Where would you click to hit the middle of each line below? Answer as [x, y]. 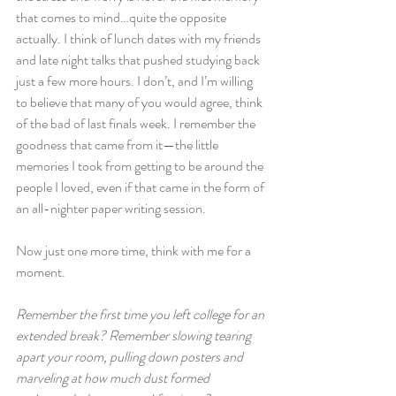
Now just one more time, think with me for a [135, 251]
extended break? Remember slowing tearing [135, 335]
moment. [41, 272]
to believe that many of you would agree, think [141, 102]
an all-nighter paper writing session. [111, 208]
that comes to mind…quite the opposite [122, 17]
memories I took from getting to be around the [141, 166]
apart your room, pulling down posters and [131, 357]
